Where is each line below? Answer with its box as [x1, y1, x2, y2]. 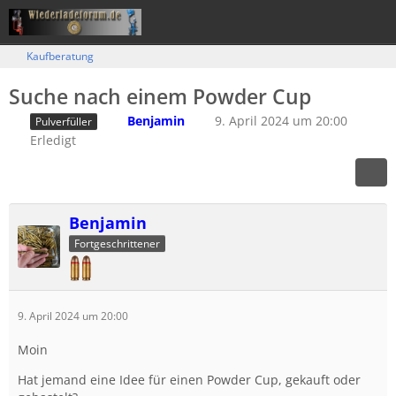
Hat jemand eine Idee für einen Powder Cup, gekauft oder [18, 370, 361, 388]
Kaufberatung [27, 49, 94, 64]
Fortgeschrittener [74, 235, 160, 251]
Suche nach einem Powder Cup [9, 82, 311, 110]
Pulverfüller [35, 113, 92, 129]
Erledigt [30, 131, 76, 148]
